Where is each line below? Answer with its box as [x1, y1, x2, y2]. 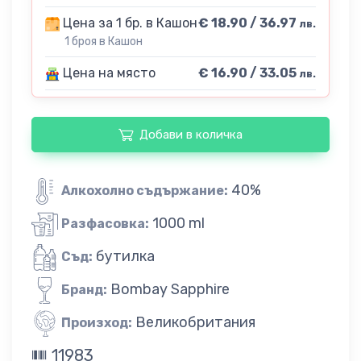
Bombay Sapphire [110, 280, 230, 298]
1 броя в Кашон [64, 35, 143, 49]
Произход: [61, 314, 132, 330]
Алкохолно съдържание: [61, 182, 228, 198]
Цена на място [60, 65, 156, 81]
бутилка [96, 247, 155, 265]
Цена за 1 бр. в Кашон [60, 15, 197, 31]
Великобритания [135, 313, 255, 331]
